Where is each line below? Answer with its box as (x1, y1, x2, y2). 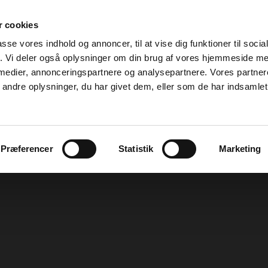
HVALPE (167, 150, 211, 165)
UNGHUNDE (86, 150, 150, 165)
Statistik (118, 143, 154, 154)
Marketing (218, 143, 261, 154)
